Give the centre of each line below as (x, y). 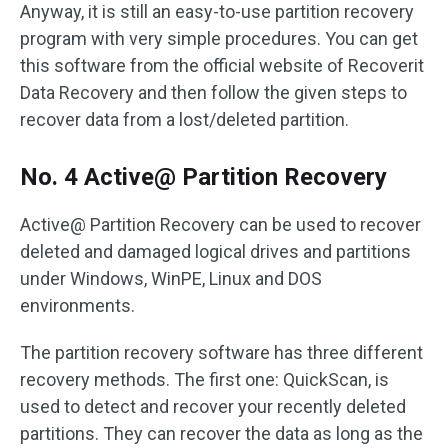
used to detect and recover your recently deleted (213, 407)
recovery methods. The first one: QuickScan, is (204, 380)
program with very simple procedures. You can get (219, 39)
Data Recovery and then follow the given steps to (213, 93)
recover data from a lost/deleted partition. (184, 120)
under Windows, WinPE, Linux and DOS (171, 279)
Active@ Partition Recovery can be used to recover (220, 225)
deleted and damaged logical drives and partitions (215, 252)
